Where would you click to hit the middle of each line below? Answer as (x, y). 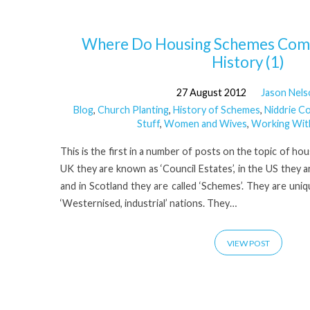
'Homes (113, 51)
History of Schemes (216, 110)
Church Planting (133, 110)
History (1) (248, 62)
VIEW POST (248, 243)
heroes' (111, 125)
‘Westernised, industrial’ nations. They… (148, 203)
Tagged (113, 161)
